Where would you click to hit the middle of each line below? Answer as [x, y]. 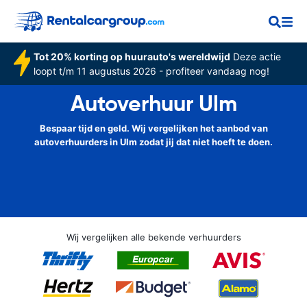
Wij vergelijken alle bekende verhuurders [153, 237]
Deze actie [255, 57]
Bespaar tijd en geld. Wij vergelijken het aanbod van [153, 128]
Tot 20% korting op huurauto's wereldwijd [132, 57]
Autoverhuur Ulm [153, 103]
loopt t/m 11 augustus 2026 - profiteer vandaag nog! [151, 71]
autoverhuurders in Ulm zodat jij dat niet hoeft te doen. [153, 142]
